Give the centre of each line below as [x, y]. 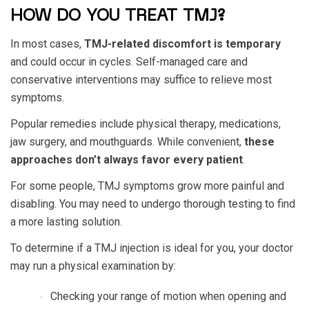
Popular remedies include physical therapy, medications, [146, 124]
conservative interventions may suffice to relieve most [141, 80]
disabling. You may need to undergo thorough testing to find [153, 204]
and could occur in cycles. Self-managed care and [129, 62]
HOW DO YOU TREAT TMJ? [118, 17]
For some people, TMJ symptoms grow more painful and [147, 186]
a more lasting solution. [66, 222]
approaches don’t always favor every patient [127, 160]
